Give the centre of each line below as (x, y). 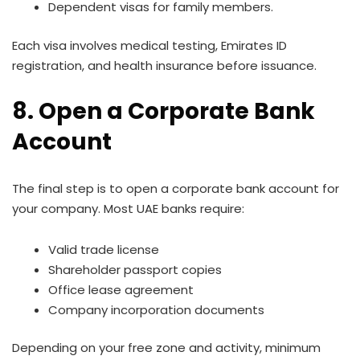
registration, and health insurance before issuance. (164, 65)
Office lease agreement (121, 289)
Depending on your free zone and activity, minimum (166, 348)
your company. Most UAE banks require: (128, 208)
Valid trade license (104, 249)
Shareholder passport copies (135, 269)
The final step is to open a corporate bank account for (176, 188)
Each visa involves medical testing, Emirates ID (149, 45)
